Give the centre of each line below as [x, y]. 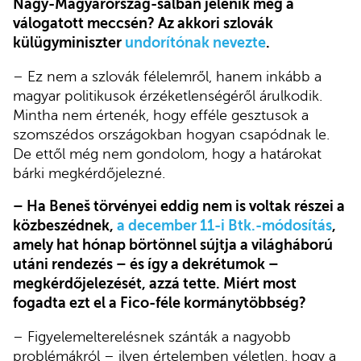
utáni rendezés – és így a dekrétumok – [146, 265]
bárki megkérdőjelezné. [89, 173]
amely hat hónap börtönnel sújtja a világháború [173, 245]
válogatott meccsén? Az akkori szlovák [143, 23]
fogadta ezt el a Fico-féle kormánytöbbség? [160, 303]
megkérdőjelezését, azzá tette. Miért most [155, 284]
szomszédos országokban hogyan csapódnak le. [171, 134]
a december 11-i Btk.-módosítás [224, 226]
